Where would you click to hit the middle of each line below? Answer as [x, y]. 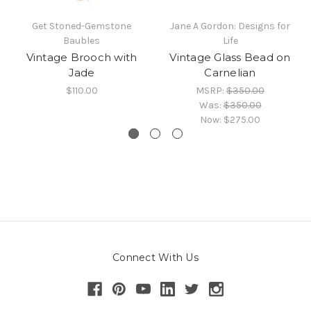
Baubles [82, 41]
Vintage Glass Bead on [230, 58]
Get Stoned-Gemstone [82, 26]
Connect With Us [155, 258]
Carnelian [230, 73]
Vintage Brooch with [82, 58]
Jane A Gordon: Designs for [230, 26]
